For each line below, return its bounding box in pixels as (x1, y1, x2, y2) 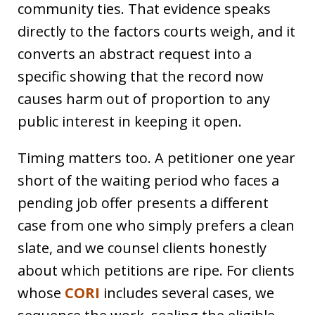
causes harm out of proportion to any (18, 89, 270, 108)
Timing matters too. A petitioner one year (18, 148, 295, 167)
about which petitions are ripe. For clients (18, 261, 295, 280)
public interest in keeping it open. (18, 112, 242, 131)
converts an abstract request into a (18, 44, 252, 63)
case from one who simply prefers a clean (18, 216, 295, 235)
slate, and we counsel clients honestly (18, 238, 266, 257)
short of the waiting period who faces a (18, 171, 279, 190)
